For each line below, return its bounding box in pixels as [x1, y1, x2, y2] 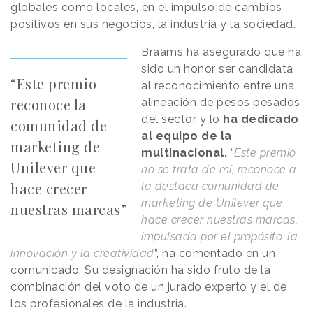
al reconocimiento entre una [141, 78, 295, 92]
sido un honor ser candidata [141, 61, 293, 75]
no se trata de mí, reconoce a [141, 162, 297, 176]
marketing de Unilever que [141, 196, 283, 210]
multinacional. [141, 145, 228, 159]
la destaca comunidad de [141, 179, 279, 193]
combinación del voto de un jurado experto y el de [10, 279, 287, 293]
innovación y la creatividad [10, 246, 154, 260]
